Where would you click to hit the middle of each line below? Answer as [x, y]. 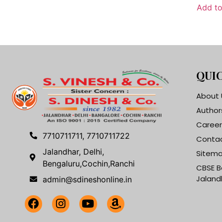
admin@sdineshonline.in [87, 179]
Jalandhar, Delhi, [73, 151]
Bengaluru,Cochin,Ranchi [88, 163]
